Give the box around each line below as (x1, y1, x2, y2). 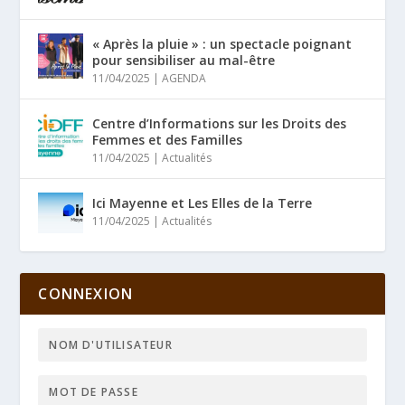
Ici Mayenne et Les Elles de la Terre (92, 194, 313, 212)
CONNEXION (38, 284, 134, 305)
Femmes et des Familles (92, 131, 243, 149)
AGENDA (162, 71, 207, 87)
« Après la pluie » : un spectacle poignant (92, 35, 353, 53)
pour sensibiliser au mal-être (92, 52, 276, 70)
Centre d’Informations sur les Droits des (92, 115, 347, 133)
